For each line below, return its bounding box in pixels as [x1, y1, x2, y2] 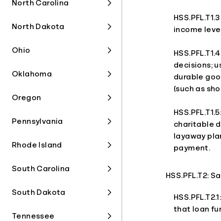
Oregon [12, 94, 41, 102]
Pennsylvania [12, 117, 63, 125]
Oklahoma [12, 70, 52, 78]
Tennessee [12, 212, 55, 220]
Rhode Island [12, 141, 62, 149]
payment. [174, 144, 211, 152]
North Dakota [12, 23, 65, 31]
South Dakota [12, 188, 66, 196]
